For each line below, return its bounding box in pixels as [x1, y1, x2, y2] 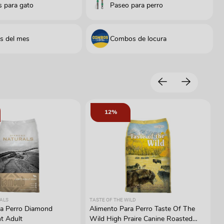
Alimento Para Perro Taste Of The [89, 203, 195, 213]
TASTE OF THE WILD [89, 196, 136, 202]
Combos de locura [110, 33, 167, 43]
